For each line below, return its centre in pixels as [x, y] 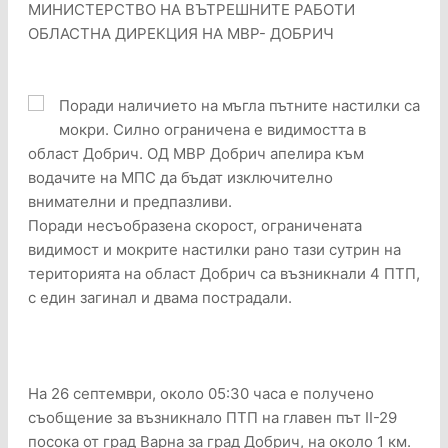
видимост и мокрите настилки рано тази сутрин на [214, 250]
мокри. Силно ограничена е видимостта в [212, 130]
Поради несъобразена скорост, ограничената [195, 226]
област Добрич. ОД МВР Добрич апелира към [196, 154]
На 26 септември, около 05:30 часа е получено [201, 394]
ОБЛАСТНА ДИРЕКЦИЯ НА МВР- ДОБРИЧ [181, 34]
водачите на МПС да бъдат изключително [180, 178]
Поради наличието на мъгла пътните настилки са [239, 106]
